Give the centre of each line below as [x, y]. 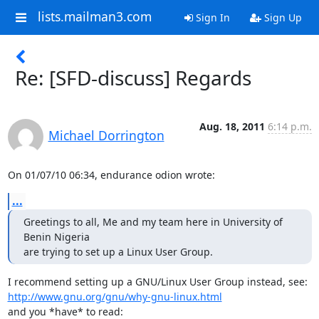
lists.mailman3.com [94, 17]
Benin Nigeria [56, 237]
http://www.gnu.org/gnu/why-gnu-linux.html [115, 297]
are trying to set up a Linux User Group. [118, 252]
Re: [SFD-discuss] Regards [133, 78]
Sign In [211, 17]
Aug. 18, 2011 [232, 126]
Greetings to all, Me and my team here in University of [153, 222]
